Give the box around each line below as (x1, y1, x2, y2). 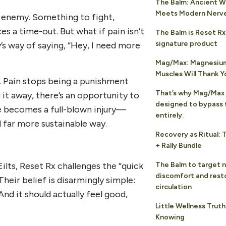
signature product (155, 39, 217, 48)
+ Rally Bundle (155, 141, 202, 150)
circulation (155, 183, 192, 192)
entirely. (155, 111, 184, 120)
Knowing (155, 213, 185, 222)
